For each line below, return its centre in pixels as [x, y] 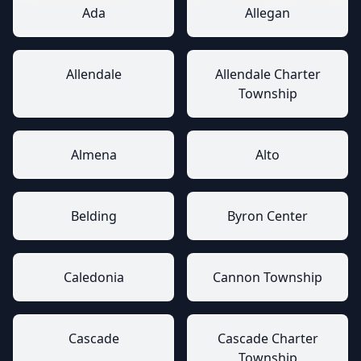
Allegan [268, 13]
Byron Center [268, 216]
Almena [93, 155]
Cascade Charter [268, 338]
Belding [93, 216]
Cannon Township [268, 277]
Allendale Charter [268, 74]
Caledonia [93, 277]
